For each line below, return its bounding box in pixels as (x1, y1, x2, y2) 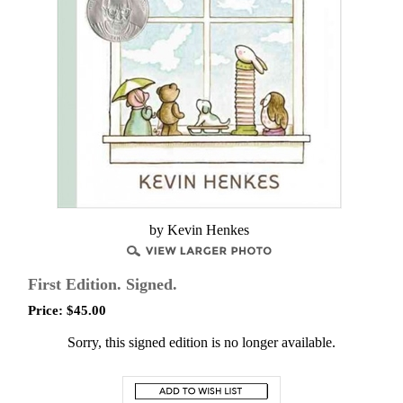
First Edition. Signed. (28, 275, 177, 293)
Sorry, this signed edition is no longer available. (67, 335, 336, 350)
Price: (28, 303, 63, 318)
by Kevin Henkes (148, 222, 249, 237)
